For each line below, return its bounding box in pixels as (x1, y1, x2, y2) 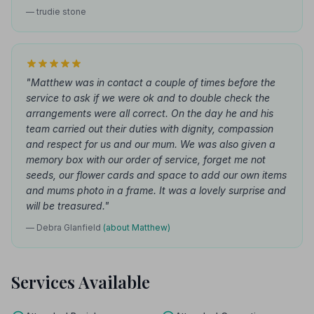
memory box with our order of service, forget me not (26, 153, 266, 165)
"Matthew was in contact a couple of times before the (26, 76, 275, 88)
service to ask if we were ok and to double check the (26, 92, 270, 104)
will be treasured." (26, 200, 109, 212)
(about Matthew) (103, 222, 170, 233)
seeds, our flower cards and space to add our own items (26, 169, 287, 181)
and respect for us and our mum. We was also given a (26, 138, 275, 150)
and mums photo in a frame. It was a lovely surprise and (26, 184, 286, 196)
